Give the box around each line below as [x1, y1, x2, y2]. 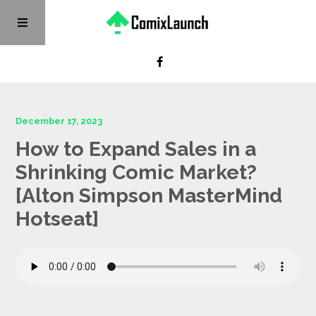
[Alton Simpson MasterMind [16, 183, 283, 208]
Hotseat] [16, 207, 99, 231]
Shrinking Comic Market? [16, 160, 257, 185]
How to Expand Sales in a [16, 137, 257, 162]
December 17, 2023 [16, 116, 103, 127]
